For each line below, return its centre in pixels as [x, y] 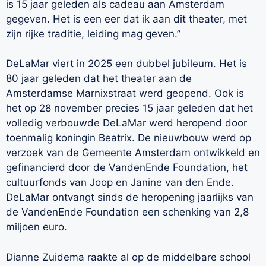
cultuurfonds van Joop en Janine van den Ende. [120, 183]
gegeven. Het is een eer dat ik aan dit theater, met [126, 19]
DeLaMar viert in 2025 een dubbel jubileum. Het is [126, 64]
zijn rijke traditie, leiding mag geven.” [93, 34]
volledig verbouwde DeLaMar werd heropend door [126, 123]
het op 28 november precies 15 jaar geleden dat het [129, 108]
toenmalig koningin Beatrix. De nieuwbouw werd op [129, 138]
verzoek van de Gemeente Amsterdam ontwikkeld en [133, 153]
